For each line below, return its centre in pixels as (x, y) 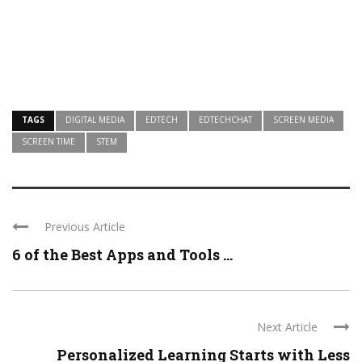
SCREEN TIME (48, 142)
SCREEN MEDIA (303, 120)
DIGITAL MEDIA (95, 120)
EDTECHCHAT (225, 120)
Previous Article (85, 227)
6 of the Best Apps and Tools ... (122, 255)
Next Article (287, 327)
